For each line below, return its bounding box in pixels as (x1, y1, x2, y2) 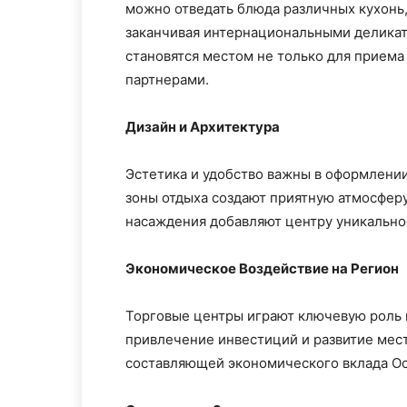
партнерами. (125, 71, 209, 88)
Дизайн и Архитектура (125, 118, 280, 135)
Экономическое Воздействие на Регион (125, 260, 399, 277)
